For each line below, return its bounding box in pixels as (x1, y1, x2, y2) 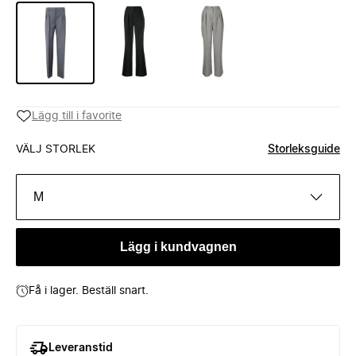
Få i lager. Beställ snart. (29, 285, 149, 296)
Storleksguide (268, 144, 340, 155)
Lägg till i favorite (32, 110, 122, 122)
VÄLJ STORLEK (16, 144, 95, 155)
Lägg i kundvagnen (119, 240, 237, 253)
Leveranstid (48, 342, 113, 354)
